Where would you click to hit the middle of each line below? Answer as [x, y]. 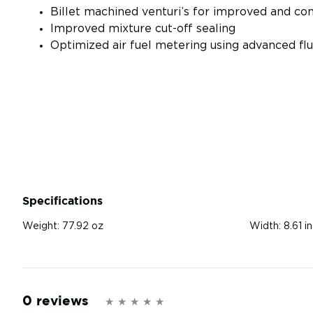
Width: [265, 227]
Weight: [41, 227]
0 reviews [56, 301]
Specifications [63, 201]
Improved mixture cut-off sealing [143, 29]
